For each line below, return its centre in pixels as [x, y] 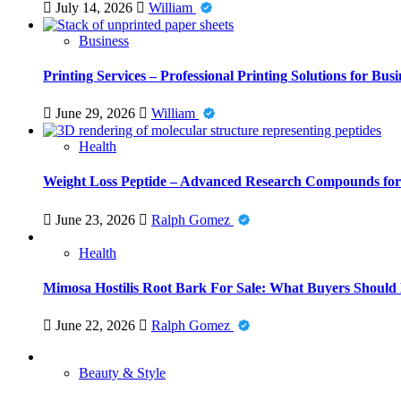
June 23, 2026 [95, 219]
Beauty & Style [122, 373]
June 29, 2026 [95, 114]
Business [104, 40]
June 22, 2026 [95, 326]
